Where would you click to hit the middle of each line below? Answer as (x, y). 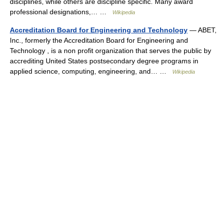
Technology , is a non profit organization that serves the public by (110, 51)
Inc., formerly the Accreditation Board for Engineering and (99, 40)
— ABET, (202, 30)
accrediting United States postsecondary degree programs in (104, 61)
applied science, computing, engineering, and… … (91, 71)
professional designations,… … (61, 12)
